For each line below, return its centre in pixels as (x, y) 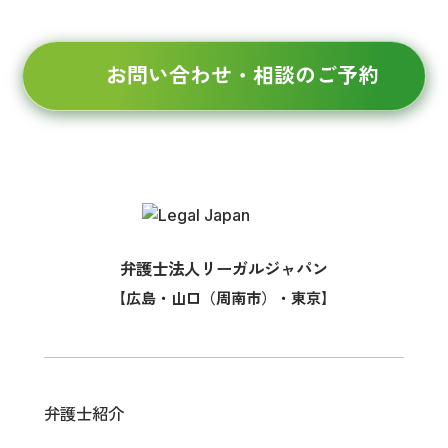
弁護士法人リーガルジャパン (223, 269)
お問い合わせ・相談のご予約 (242, 76)
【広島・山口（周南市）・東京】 (224, 298)
